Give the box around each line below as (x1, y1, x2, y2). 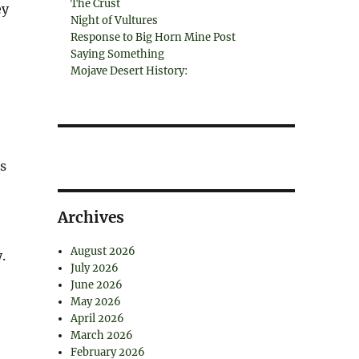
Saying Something (71, 47, 165, 61)
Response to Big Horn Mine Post (71, 30, 236, 44)
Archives (57, 208, 124, 227)
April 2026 (71, 312, 125, 325)
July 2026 (71, 261, 119, 275)
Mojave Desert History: (71, 64, 188, 78)
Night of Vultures (71, 14, 159, 27)
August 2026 (71, 244, 136, 258)
